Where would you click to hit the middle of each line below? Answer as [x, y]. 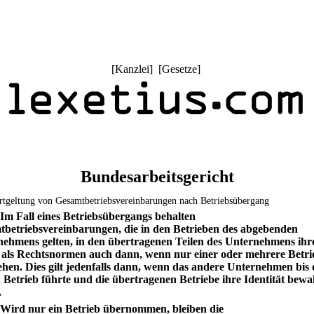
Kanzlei [132, 69]
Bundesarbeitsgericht [157, 177]
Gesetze [179, 69]
